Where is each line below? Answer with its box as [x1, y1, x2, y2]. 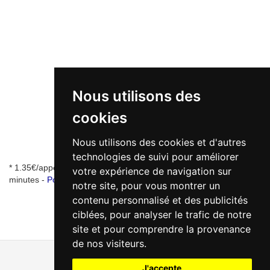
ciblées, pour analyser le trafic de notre [72, 209, 251, 221]
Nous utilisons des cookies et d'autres [72, 136, 246, 148]
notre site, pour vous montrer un [72, 180, 220, 192]
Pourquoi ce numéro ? [47, 174, 132, 184]
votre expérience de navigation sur [72, 165, 231, 177]
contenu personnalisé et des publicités [72, 194, 248, 206]
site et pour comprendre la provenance [72, 223, 251, 235]
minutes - [9, 174, 47, 184]
